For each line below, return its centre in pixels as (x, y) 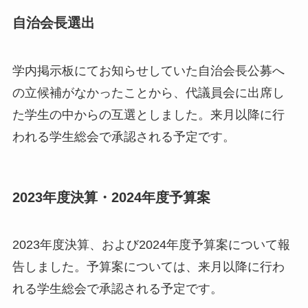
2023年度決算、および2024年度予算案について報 (151, 245)
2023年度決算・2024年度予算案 (111, 198)
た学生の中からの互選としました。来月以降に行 (148, 114)
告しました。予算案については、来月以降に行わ (148, 267)
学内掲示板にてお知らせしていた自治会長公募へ (148, 70)
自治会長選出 (53, 23)
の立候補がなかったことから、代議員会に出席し (148, 92)
